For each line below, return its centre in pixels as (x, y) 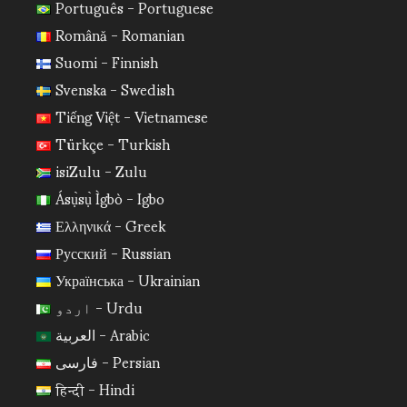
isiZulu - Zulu (101, 170)
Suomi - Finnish (106, 61)
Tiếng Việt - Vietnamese (131, 115)
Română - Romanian (119, 34)
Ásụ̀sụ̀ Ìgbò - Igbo (109, 197)
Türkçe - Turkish (112, 143)
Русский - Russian (113, 252)
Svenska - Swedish (114, 88)
